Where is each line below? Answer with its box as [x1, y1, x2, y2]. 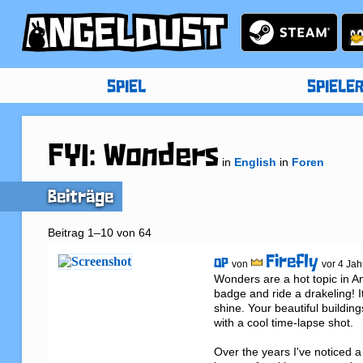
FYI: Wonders [47, 142, 219, 175]
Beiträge [47, 189, 113, 207]
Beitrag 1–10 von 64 [47, 226, 152, 240]
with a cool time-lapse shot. [214, 316, 354, 330]
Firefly [266, 254, 319, 272]
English [233, 156, 276, 169]
